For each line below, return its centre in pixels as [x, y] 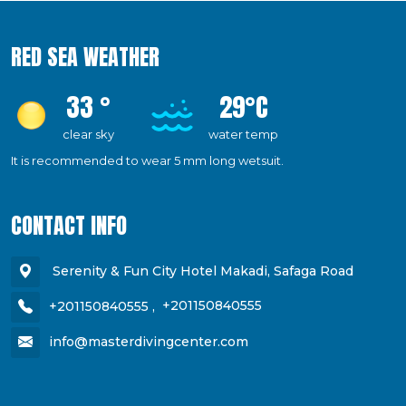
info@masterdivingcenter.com [149, 341]
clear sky [88, 134]
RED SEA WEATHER [85, 57]
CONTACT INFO [69, 225]
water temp [243, 134]
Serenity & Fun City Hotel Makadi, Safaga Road [201, 271]
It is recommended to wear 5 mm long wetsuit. [147, 160]
